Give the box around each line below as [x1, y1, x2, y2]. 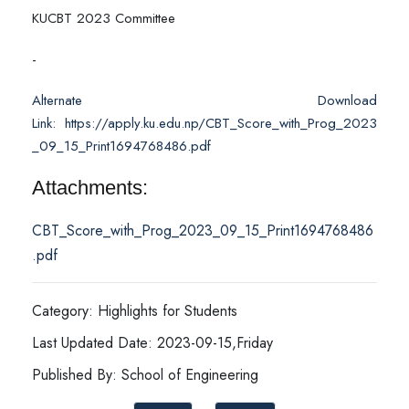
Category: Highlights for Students [32, 300, 237, 322]
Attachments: [32, 176, 148, 200]
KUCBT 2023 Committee [32, 8, 175, 29]
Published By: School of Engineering [32, 364, 258, 386]
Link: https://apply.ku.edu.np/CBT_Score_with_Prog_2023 [32, 113, 377, 134]
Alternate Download [32, 90, 377, 111]
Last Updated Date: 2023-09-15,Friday [32, 332, 273, 354]
